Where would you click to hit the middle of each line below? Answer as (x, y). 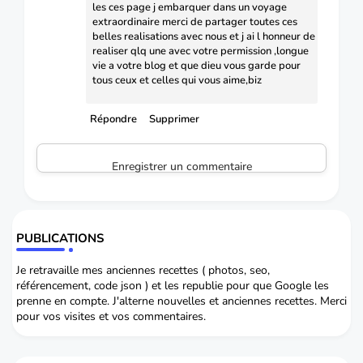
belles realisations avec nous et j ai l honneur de (204, 36)
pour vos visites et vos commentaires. (111, 316)
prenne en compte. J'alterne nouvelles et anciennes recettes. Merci (181, 301)
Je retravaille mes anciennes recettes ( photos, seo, (143, 270)
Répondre (113, 119)
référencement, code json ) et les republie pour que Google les (173, 285)
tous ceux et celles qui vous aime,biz (177, 80)
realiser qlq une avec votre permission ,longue (201, 51)
